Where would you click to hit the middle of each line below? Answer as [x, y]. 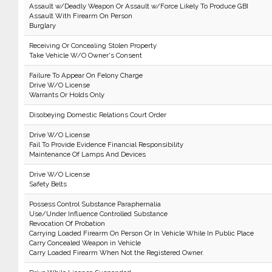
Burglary [42, 25]
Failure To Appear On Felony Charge [86, 75]
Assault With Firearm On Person [80, 16]
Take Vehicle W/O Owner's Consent [85, 55]
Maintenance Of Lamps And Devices [87, 154]
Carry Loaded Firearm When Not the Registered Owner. [116, 253]
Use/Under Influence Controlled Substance [98, 214]
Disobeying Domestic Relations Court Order [97, 115]
